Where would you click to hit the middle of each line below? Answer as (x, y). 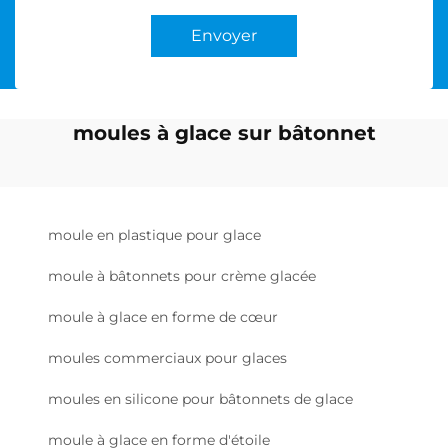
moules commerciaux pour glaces (167, 358)
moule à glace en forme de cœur (163, 317)
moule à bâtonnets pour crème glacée (182, 276)
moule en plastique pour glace (154, 235)
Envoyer (224, 35)
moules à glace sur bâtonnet (224, 133)
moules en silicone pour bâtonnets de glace (200, 399)
